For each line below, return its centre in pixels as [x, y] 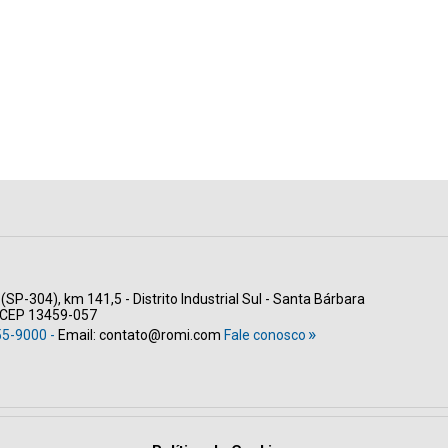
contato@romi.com [160, 335]
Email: [78, 335]
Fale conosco [265, 335]
